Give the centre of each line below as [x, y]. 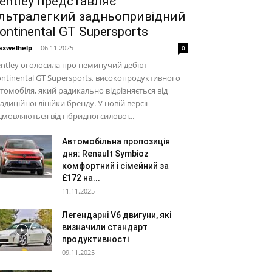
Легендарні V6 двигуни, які [117, 215]
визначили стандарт [105, 227]
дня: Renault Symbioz [105, 154]
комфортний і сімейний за [115, 166]
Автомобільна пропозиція [116, 141]
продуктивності [95, 239]
